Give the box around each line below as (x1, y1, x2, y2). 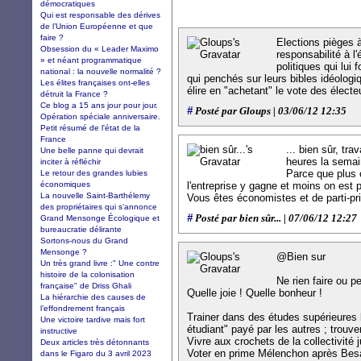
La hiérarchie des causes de (40, 292, 146, 301)
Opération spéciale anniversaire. (40, 111, 160, 121)
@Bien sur (276, 251, 326, 263)
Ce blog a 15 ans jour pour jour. (40, 100, 158, 110)
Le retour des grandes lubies (40, 168, 147, 177)
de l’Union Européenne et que (40, 21, 153, 31)
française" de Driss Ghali (40, 280, 131, 290)
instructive (40, 326, 77, 335)
